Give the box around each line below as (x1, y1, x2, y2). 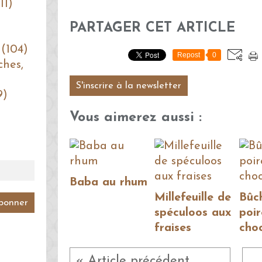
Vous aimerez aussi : (70, 110, 202, 125)
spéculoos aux (154, 207, 232, 219)
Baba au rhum (70, 177, 147, 189)
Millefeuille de (154, 192, 231, 204)
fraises (154, 222, 191, 235)
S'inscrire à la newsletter (76, 81, 181, 91)
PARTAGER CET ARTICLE (70, 21, 235, 35)
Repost (177, 51, 200, 60)
